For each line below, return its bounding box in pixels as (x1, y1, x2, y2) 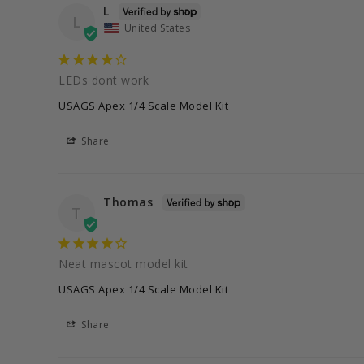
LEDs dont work (58, 72, 149, 89)
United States (123, 21, 190, 36)
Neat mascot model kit (58, 256, 188, 272)
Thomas (103, 193, 153, 210)
